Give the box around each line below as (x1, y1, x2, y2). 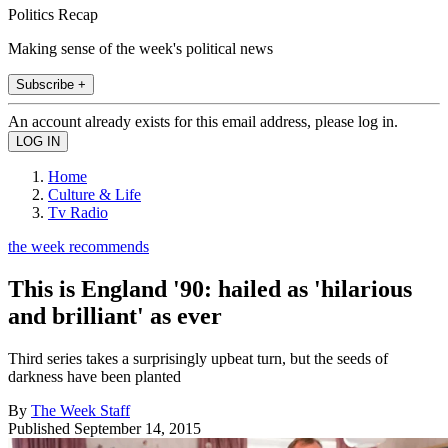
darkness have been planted (8, 367, 181, 385)
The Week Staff (31, 401, 130, 419)
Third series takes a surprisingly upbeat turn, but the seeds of (8, 349, 388, 367)
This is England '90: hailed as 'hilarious (8, 275, 412, 302)
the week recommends (8, 237, 149, 255)
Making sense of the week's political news (8, 39, 273, 57)
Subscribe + (16, 76, 86, 92)
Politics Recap (8, 5, 98, 23)
